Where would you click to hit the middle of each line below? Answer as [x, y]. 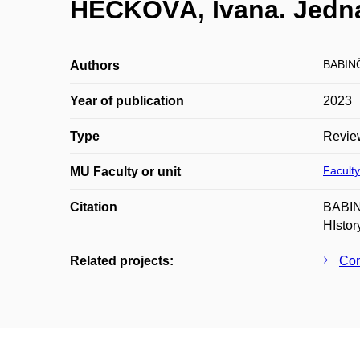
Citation [94, 207]
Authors [95, 65]
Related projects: [122, 261]
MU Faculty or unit [125, 172]
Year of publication [127, 101]
